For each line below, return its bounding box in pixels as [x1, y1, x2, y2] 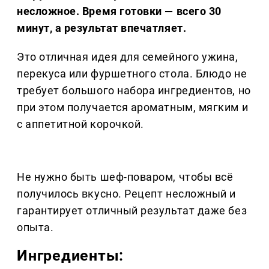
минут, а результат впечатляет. [17, 22, 187, 35]
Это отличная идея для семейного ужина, [17, 50, 238, 64]
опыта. [17, 221, 54, 234]
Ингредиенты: [17, 247, 124, 265]
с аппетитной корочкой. [17, 118, 144, 131]
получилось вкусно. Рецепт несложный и [17, 187, 236, 201]
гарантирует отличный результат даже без [17, 204, 247, 217]
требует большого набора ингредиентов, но [17, 84, 251, 97]
